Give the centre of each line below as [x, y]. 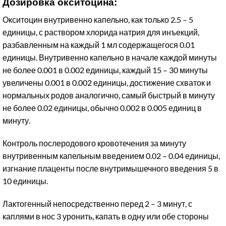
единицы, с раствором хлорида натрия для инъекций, [101, 32]
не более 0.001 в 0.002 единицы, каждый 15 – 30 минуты [105, 70]
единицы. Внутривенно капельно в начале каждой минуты [110, 57]
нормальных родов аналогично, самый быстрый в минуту [109, 95]
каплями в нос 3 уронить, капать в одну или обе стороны [106, 216]
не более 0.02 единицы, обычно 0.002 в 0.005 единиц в [102, 108]
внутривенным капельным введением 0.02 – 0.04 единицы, [111, 156]
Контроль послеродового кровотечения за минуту [94, 143]
